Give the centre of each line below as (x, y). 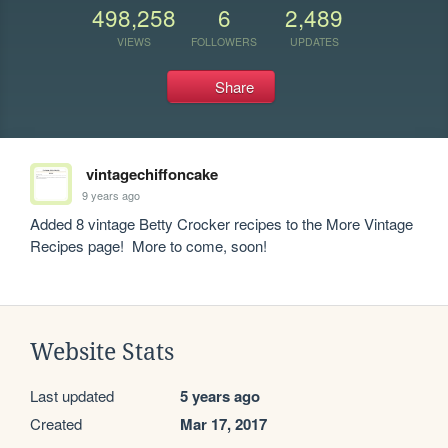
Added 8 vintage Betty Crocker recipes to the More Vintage (222, 223)
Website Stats (102, 352)
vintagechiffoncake (151, 174)
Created (56, 423)
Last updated (72, 395)
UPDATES (314, 41)
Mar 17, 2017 (223, 424)
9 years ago (111, 194)
